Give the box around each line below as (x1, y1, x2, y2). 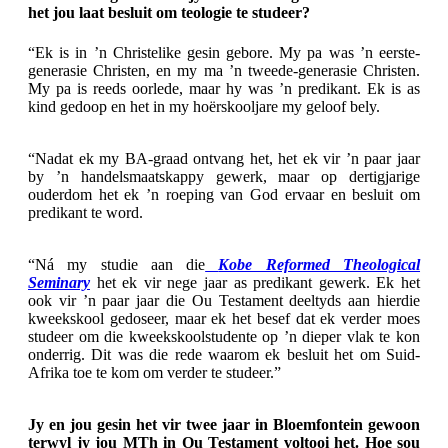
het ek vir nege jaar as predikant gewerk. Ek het (90, 273, 420, 291)
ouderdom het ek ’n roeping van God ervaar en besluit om (28, 185, 420, 203)
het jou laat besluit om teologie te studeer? (28, 4, 310, 22)
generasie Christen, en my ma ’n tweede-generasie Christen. (28, 61, 420, 79)
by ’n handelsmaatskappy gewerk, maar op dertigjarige (28, 167, 420, 185)
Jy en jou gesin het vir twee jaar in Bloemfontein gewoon (28, 415, 420, 433)
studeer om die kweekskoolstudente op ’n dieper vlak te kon (28, 327, 420, 345)
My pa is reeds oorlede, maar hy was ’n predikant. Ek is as (28, 79, 420, 97)
